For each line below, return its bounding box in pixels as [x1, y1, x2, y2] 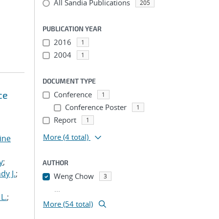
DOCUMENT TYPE [43, 77, 96, 85]
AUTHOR [43, 158, 68, 167]
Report [53, 115, 76, 125]
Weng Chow [53, 171, 94, 181]
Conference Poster [65, 102, 127, 112]
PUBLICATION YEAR [43, 24, 102, 33]
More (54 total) [43, 199, 93, 209]
